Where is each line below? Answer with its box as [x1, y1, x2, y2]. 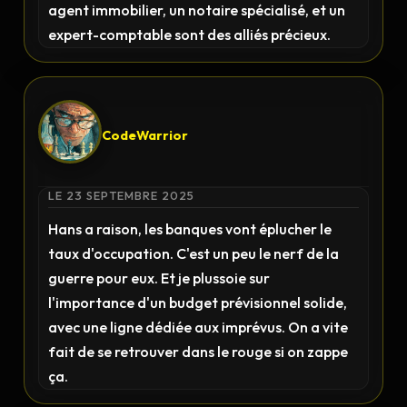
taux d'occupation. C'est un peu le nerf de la [48, 244, 340, 263]
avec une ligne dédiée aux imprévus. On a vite [48, 318, 349, 336]
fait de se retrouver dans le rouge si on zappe [48, 342, 349, 361]
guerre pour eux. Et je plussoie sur [48, 269, 271, 287]
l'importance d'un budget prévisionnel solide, [48, 293, 348, 312]
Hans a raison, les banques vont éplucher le [48, 220, 333, 238]
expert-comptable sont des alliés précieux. [48, 25, 332, 44]
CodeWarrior [102, 126, 189, 144]
